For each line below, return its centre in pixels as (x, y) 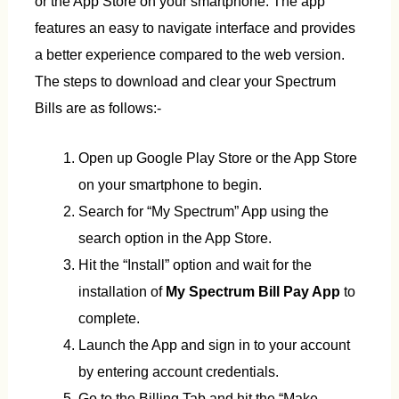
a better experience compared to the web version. (189, 55)
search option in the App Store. (175, 238)
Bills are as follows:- (98, 108)
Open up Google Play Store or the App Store (218, 158)
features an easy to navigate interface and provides (195, 28)
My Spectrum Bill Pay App (253, 292)
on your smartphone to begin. (171, 185)
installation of (122, 292)
